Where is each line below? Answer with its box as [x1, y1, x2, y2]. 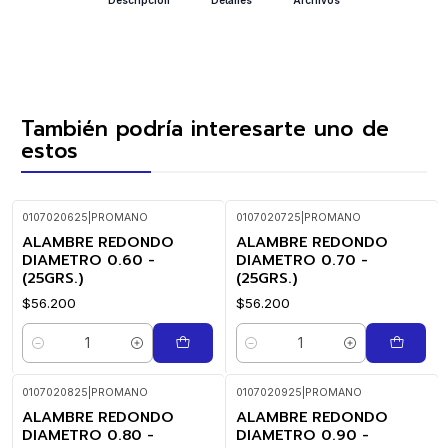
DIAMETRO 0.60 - [22, 248, 155, 271]
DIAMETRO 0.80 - [22, 423, 154, 446]
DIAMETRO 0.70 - [235, 248, 368, 271]
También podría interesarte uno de [21, 112, 389, 145]
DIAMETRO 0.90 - [235, 423, 369, 446]
